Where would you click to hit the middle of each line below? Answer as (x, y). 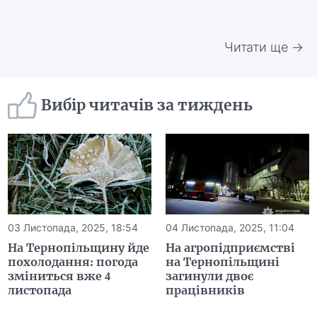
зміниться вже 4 (59, 276)
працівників (205, 290)
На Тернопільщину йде (79, 247)
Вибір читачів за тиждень (147, 105)
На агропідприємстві (230, 247)
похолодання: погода (73, 261)
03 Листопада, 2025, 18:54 (73, 227)
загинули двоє (209, 276)
